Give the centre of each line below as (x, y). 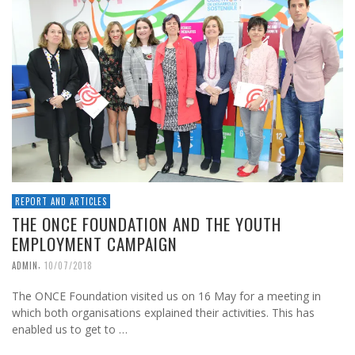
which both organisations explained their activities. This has (163, 313)
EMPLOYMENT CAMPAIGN (95, 244)
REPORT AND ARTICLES (61, 202)
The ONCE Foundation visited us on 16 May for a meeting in (166, 296)
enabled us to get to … (70, 330)
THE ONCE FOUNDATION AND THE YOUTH (147, 224)
